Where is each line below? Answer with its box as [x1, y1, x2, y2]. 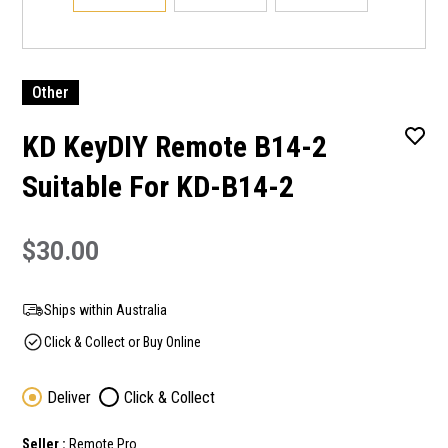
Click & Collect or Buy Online [44, 334, 201, 350]
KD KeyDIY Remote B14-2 [22, 129, 327, 164]
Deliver [47, 388, 91, 407]
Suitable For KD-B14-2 [22, 169, 294, 204]
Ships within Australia [44, 302, 167, 318]
